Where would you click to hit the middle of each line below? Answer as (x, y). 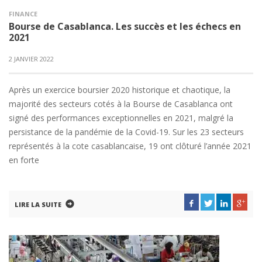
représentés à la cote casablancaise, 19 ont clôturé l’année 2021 (130, 146)
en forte (24, 160)
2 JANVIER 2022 (31, 59)
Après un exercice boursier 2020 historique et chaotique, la (120, 90)
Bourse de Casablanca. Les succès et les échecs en (125, 26)
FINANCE (23, 14)
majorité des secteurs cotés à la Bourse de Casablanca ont (121, 104)
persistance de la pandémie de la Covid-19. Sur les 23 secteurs (126, 132)
